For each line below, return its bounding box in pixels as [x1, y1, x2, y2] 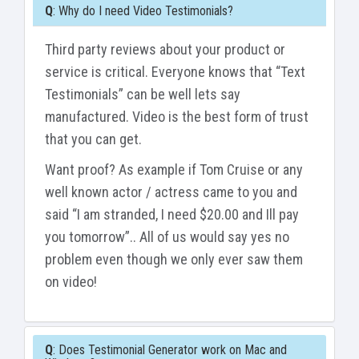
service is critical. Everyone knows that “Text [45, 63, 305, 81]
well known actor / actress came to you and [45, 184, 297, 201]
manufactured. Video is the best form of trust [45, 108, 309, 126]
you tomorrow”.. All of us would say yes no [45, 228, 289, 246]
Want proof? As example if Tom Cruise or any [45, 161, 303, 179]
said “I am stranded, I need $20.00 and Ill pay [45, 206, 299, 224]
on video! [45, 273, 97, 291]
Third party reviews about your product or [45, 41, 285, 58]
